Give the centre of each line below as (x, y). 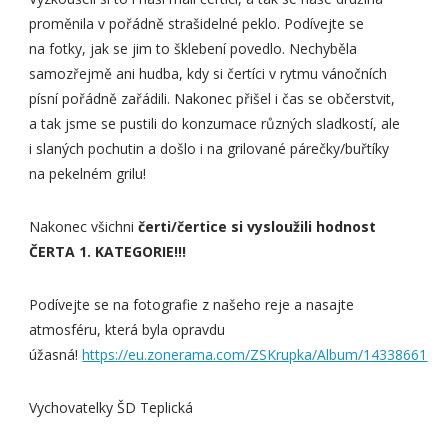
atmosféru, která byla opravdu (127, 330)
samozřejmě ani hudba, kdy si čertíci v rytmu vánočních (208, 74)
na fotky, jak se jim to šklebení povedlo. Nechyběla (193, 49)
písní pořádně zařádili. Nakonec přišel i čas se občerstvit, (212, 99)
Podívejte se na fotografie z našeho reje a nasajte (192, 305)
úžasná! (56, 355)
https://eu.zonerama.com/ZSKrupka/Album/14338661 (255, 355)
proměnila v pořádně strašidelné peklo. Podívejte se (197, 24)
